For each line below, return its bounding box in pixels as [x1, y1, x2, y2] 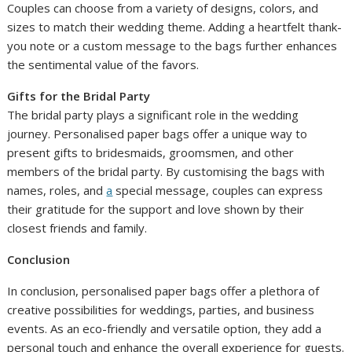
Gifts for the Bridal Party [7, 88, 151, 104]
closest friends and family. [7, 220, 148, 236]
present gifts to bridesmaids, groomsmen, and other [7, 145, 295, 161]
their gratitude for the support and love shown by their [7, 201, 305, 218]
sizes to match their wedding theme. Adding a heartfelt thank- [7, 19, 343, 35]
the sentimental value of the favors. [7, 57, 200, 73]
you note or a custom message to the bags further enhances [7, 38, 338, 54]
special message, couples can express [112, 182, 324, 199]
